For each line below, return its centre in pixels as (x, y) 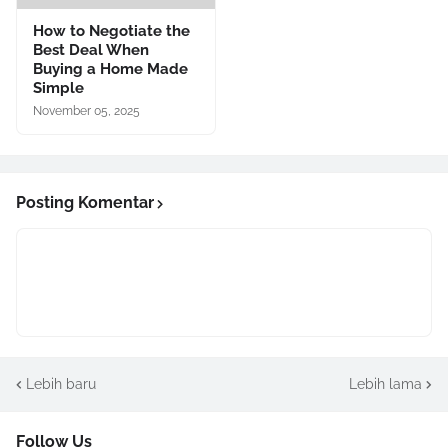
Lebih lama (385, 383)
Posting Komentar (85, 202)
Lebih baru (61, 383)
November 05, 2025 (86, 111)
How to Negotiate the (111, 31)
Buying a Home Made (110, 69)
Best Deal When (91, 50)
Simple (58, 88)
